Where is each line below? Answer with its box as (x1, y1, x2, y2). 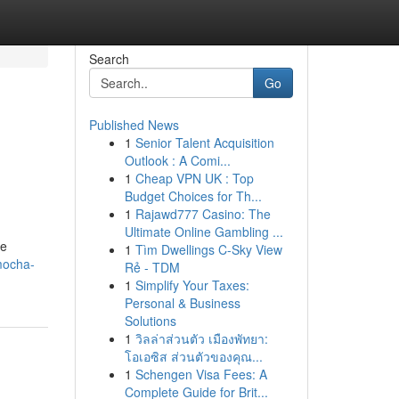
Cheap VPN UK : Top (134, 169, 254, 187)
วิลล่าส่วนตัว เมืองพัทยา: (134, 330, 268, 347)
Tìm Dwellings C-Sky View (134, 240, 282, 258)
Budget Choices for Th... (124, 187, 262, 205)
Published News (88, 116, 179, 134)
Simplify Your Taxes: (134, 276, 249, 294)
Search (88, 50, 129, 68)
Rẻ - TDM (124, 258, 180, 276)
